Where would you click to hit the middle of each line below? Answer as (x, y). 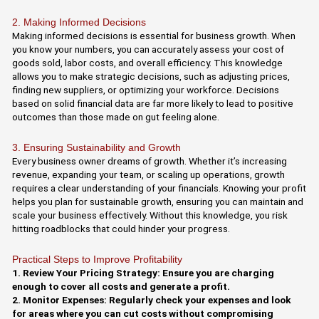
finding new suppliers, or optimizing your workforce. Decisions (146, 89)
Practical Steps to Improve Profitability (98, 259)
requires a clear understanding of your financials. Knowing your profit (159, 188)
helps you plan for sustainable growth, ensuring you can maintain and (158, 201)
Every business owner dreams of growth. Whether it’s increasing (150, 161)
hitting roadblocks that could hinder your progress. (121, 228)
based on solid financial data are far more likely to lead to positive (153, 103)
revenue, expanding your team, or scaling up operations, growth (149, 174)
